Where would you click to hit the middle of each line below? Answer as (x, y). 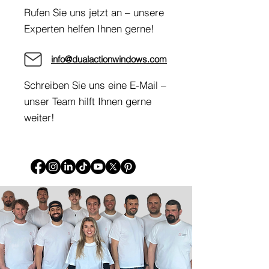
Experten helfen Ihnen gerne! (89, 29)
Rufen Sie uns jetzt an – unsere (94, 12)
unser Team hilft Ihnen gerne (88, 101)
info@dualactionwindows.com (109, 59)
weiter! (39, 117)
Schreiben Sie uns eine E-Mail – (95, 85)
